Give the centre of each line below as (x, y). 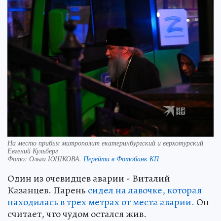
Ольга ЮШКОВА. (56, 159)
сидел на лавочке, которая (145, 190)
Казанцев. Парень (48, 190)
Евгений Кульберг (33, 151)
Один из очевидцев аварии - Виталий (89, 179)
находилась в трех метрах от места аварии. (101, 202)
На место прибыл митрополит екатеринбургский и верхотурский (105, 143)
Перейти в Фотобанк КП (121, 159)
